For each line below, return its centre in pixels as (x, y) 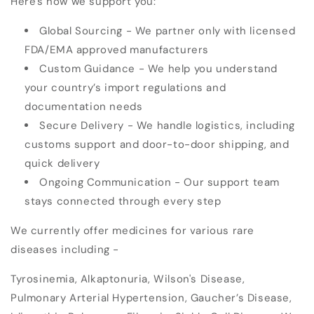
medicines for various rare (184, 231)
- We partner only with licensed (209, 31)
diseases (34, 250)
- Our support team (226, 183)
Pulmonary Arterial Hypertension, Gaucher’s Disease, (151, 298)
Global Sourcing (81, 31)
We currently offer (62, 231)
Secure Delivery (82, 126)
